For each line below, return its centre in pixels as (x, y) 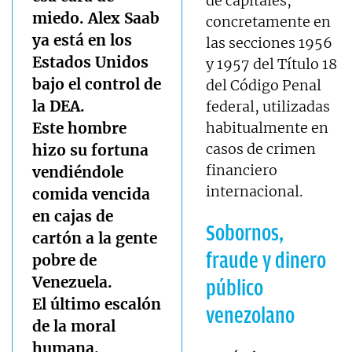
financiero (242, 170)
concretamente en (269, 21)
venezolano (251, 315)
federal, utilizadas (268, 106)
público (235, 288)
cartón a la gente (95, 238)
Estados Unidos (90, 62)
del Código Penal (264, 85)
